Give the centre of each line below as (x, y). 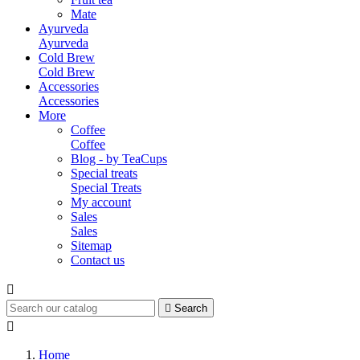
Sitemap (91, 245)
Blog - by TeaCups (119, 159)
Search (191, 308)
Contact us (98, 260)
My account (101, 202)
